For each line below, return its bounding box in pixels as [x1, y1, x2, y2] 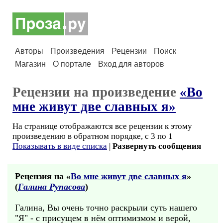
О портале [53, 60, 91, 68]
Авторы [15, 47, 43, 55]
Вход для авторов [98, 60, 164, 68]
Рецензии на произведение [12, 85, 180, 100]
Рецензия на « [15, 171, 71, 181]
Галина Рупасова [18, 182, 85, 192]
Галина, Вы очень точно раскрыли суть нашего [15, 203, 197, 213]
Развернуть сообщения [112, 141, 201, 151]
